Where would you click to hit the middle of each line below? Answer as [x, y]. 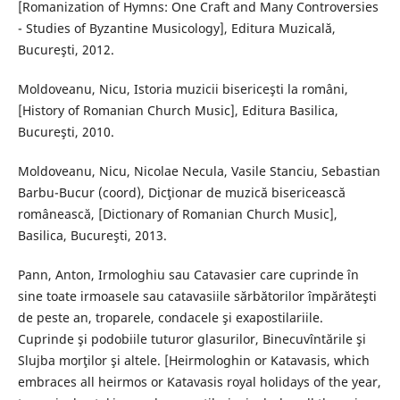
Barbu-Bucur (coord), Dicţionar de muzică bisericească [181, 193]
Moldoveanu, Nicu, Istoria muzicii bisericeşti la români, [183, 89]
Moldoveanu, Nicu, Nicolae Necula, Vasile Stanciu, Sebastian [199, 171]
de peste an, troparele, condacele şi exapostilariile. [170, 318]
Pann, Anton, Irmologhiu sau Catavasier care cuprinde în [188, 275]
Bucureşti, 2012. [66, 50]
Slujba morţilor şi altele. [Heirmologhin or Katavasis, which [193, 361]
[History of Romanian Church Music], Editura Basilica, [178, 111]
